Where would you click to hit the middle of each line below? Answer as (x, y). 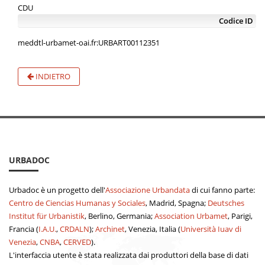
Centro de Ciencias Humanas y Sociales (77, 203)
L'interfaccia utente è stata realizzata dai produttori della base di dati (129, 255)
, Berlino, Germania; (119, 216)
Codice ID (236, 21)
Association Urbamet (191, 216)
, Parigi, (240, 216)
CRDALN (75, 229)
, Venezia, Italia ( (153, 229)
